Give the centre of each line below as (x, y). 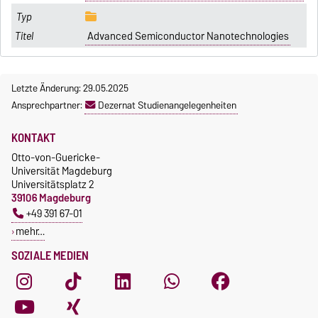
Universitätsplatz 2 (53, 185)
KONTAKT (34, 138)
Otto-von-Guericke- (56, 158)
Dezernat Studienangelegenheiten (167, 105)
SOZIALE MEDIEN (50, 256)
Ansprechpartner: (48, 105)
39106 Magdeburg (51, 198)
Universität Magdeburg (62, 171)
